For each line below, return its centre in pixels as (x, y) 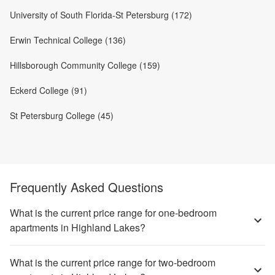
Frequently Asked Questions (87, 187)
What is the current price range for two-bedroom (113, 262)
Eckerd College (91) (48, 90)
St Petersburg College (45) (62, 115)
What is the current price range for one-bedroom (113, 213)
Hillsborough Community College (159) (85, 65)
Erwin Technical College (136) (68, 40)
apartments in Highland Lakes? (78, 227)
